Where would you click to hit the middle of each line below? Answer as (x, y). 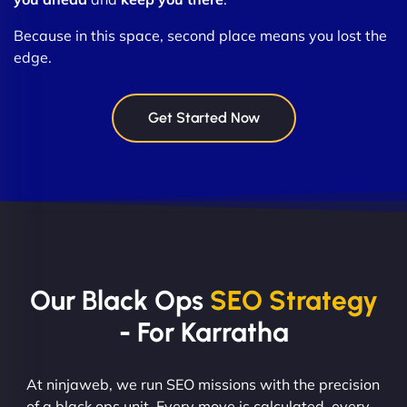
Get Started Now (203, 117)
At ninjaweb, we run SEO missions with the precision (203, 384)
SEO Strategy (293, 300)
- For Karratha (203, 332)
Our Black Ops (119, 300)
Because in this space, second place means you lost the (200, 35)
